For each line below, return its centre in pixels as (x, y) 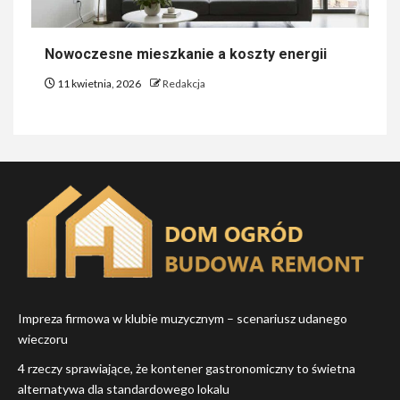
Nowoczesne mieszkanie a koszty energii (186, 54)
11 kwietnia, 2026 (99, 84)
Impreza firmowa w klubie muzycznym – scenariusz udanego (183, 319)
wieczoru (43, 339)
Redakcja (184, 84)
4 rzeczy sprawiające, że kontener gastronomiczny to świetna (187, 369)
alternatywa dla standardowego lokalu (124, 389)
